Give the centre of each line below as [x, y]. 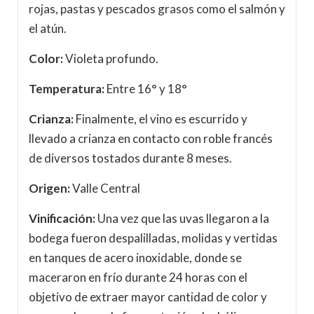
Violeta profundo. [111, 59]
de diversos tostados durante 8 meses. [130, 158]
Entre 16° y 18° [146, 89]
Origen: [49, 189]
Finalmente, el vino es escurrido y [161, 119]
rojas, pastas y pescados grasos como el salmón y [157, 9]
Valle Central [105, 189]
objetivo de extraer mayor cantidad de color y [148, 297]
